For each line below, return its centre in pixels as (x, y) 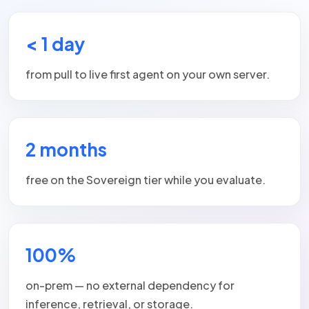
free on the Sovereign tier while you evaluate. (146, 179)
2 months (66, 149)
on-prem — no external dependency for (130, 285)
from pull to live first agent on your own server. (148, 74)
